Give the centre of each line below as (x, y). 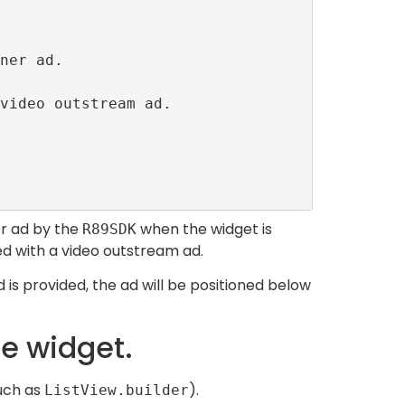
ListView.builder (117, 391)
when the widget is (204, 229)
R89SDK (109, 229)
